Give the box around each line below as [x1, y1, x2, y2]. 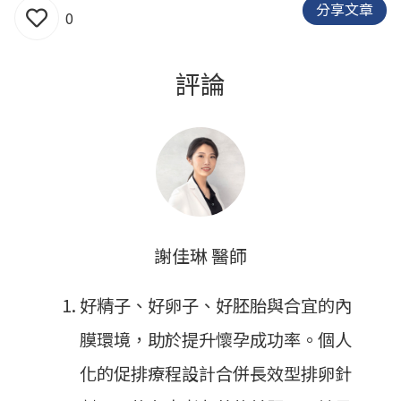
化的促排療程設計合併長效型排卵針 [80, 361, 352, 387]
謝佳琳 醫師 [154, 243, 247, 269]
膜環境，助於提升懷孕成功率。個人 [80, 327, 352, 353]
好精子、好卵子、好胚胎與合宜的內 [80, 293, 352, 319]
